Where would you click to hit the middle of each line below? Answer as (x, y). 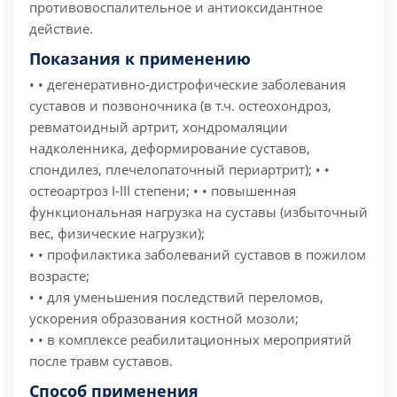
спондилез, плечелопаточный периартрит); (171, 170)
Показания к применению (140, 59)
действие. (61, 29)
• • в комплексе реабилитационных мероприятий (191, 340)
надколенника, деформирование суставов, (170, 148)
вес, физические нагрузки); (117, 234)
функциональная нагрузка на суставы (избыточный (198, 212)
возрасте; (59, 276)
